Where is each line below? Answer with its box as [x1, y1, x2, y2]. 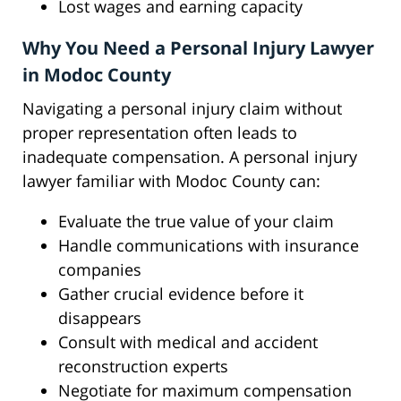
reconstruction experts [58, 355, 228, 378]
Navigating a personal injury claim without [22, 98, 342, 120]
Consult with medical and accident [58, 331, 318, 354]
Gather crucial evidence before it [58, 283, 303, 305]
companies [58, 259, 141, 281]
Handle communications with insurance [58, 235, 359, 257]
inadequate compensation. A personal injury [22, 146, 357, 168]
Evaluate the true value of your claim [58, 210, 334, 233]
